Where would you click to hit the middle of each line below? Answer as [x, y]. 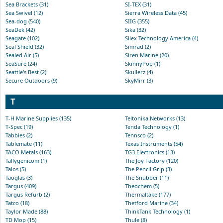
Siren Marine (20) [147, 55]
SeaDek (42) [20, 29]
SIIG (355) [137, 21]
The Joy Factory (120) [152, 160]
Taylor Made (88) [27, 211]
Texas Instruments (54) [154, 143]
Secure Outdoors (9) [31, 80]
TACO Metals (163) [28, 152]
